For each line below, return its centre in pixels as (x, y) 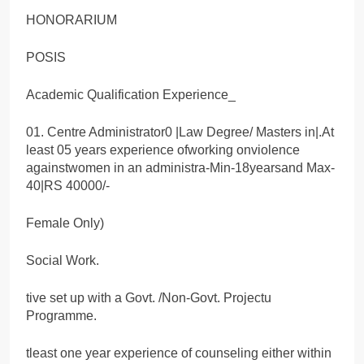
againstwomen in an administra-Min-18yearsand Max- (180, 167)
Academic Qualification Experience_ (131, 94)
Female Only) (65, 223)
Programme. (61, 315)
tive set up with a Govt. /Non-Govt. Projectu (149, 297)
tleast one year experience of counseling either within (179, 353)
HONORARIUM (71, 19)
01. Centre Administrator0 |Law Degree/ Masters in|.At (180, 132)
